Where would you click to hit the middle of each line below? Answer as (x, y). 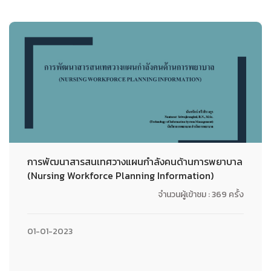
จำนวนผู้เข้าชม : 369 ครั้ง (201, 194)
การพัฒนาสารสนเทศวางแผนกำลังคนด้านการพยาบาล (135, 162)
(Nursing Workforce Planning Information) (120, 175)
